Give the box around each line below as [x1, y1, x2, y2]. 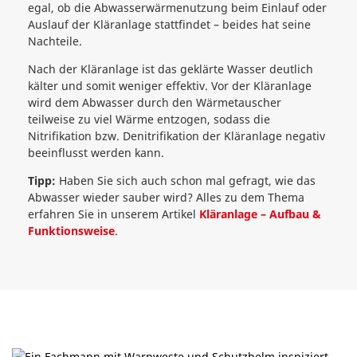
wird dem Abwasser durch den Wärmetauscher [28, 95, 281, 110]
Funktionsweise [28, 223, 115, 238]
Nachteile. [28, 33, 82, 49]
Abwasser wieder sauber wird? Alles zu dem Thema [28, 190, 304, 205]
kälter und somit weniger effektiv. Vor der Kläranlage [28, 78, 312, 93]
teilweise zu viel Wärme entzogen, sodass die [28, 112, 270, 127]
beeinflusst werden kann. [28, 145, 164, 160]
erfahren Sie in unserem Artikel [28, 206, 199, 222]
